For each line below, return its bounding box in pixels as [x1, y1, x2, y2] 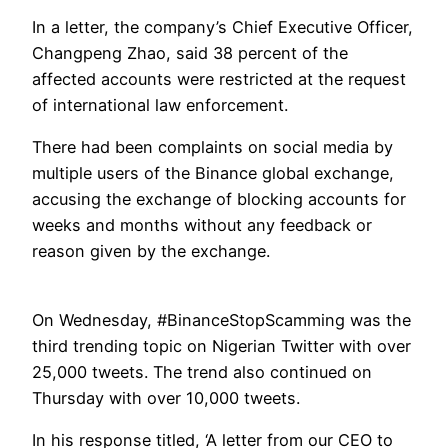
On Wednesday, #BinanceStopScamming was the [32, 309, 411, 330]
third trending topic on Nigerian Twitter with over [32, 335, 411, 356]
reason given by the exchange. [32, 241, 270, 262]
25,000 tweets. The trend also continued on [32, 361, 372, 382]
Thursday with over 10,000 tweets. [32, 387, 300, 408]
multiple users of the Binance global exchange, [32, 163, 394, 184]
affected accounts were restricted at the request [32, 69, 406, 90]
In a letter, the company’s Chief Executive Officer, [32, 17, 413, 38]
